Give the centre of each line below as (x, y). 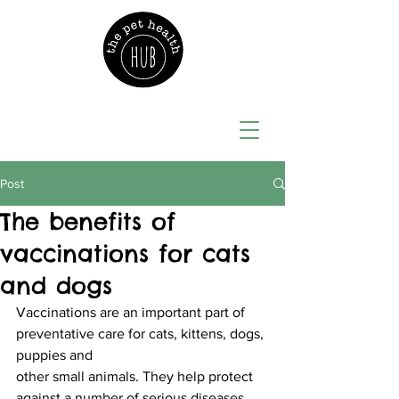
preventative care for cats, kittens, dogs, (142, 334)
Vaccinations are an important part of (132, 312)
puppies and (54, 355)
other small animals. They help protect (136, 376)
